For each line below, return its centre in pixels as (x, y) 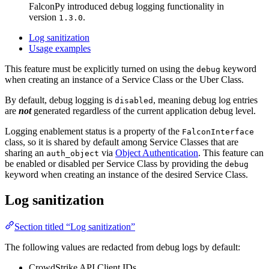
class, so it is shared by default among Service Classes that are (122, 142)
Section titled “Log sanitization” (75, 226)
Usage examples (60, 48)
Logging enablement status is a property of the (93, 131)
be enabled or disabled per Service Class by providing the (115, 163)
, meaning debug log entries (205, 100)
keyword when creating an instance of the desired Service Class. (126, 174)
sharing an (26, 153)
